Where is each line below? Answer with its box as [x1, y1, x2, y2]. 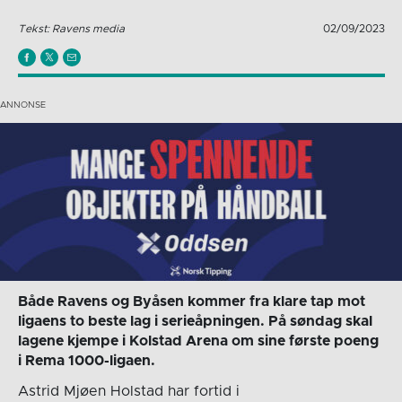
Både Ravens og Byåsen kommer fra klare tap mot [17, 293, 365, 309]
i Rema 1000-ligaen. [17, 353, 155, 368]
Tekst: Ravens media [17, 22, 125, 34]
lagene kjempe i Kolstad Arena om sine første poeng [17, 333, 379, 348]
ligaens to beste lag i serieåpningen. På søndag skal [17, 313, 372, 328]
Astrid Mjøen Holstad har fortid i [17, 383, 240, 398]
